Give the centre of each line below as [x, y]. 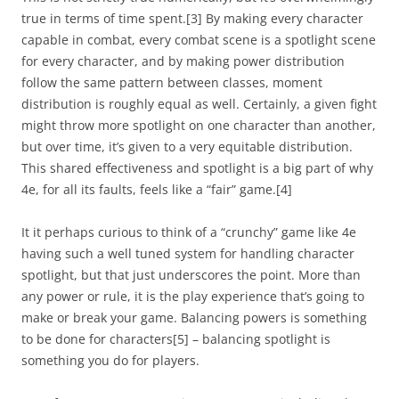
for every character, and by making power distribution [183, 61]
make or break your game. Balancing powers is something [194, 318]
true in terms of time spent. [104, 18]
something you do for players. [110, 360]
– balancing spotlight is [260, 339]
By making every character [285, 18]
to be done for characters [97, 339]
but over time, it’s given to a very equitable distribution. [187, 147]
